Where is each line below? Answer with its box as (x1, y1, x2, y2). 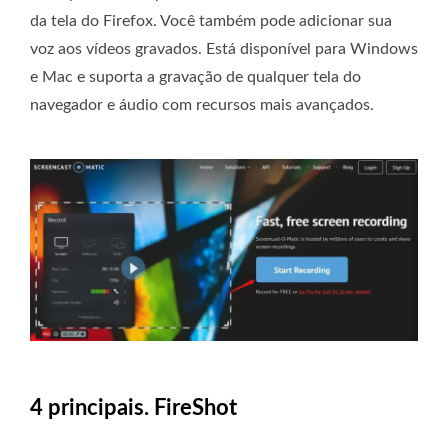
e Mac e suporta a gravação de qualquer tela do (30, 68, 361, 85)
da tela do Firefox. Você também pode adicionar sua (30, 12, 392, 29)
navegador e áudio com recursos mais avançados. (30, 96, 374, 113)
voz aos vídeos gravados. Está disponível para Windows (30, 40, 418, 57)
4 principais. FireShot (30, 397, 237, 420)
